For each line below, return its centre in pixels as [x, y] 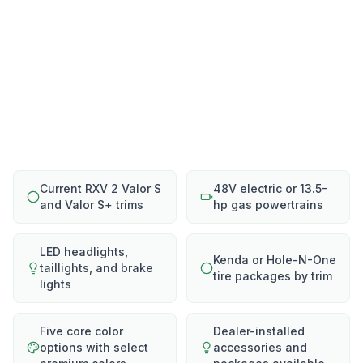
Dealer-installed [259, 331]
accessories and [260, 347]
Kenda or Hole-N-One [275, 260]
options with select [94, 347]
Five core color [81, 331]
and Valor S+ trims [92, 205]
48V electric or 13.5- [270, 188]
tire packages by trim [273, 276]
